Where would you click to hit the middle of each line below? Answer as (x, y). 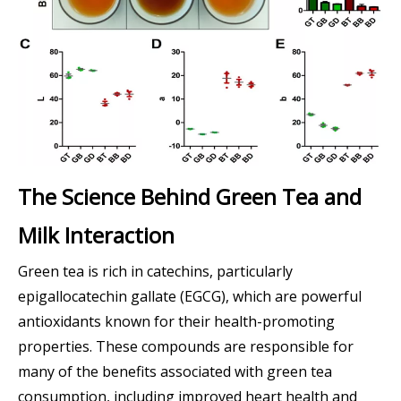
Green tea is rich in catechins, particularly (155, 271)
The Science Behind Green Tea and (190, 196)
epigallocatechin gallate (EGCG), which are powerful (190, 296)
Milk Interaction (96, 235)
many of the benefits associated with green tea (175, 371)
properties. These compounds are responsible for (186, 346)
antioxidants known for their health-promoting (176, 321)
